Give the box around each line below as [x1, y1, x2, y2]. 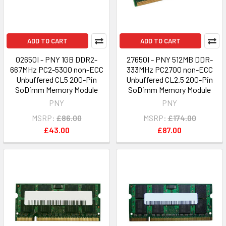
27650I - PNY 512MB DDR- [126, 54, 213, 64]
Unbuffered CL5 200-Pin [16, 75, 97, 84]
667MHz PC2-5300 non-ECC [10, 65, 103, 74]
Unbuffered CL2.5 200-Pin [126, 75, 213, 84]
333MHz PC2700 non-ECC [126, 65, 213, 74]
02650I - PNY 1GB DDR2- [16, 54, 97, 64]
